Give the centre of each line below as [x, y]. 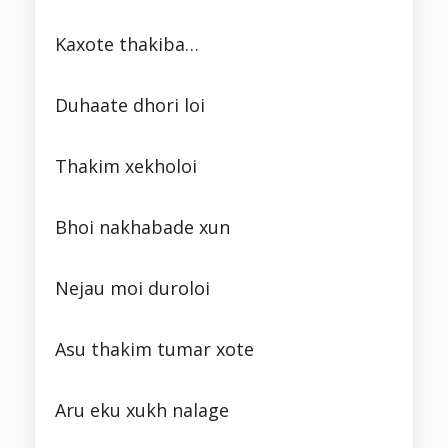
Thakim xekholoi [126, 166]
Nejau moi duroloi [132, 288]
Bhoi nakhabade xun [142, 227]
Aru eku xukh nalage [142, 410]
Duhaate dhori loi [130, 105]
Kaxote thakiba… [127, 44]
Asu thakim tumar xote [154, 349]
